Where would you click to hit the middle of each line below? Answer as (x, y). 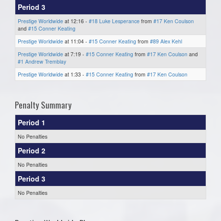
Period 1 (32, 122)
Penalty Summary (43, 105)
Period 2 (32, 150)
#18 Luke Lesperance (114, 21)
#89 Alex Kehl (166, 41)
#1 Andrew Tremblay (42, 61)
